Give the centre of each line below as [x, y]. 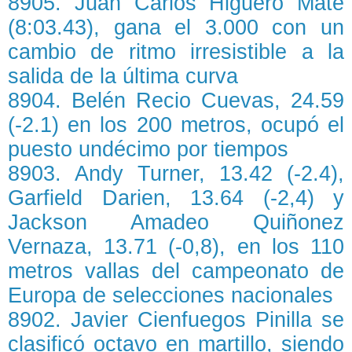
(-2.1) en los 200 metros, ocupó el [176, 125]
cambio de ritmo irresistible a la [176, 52]
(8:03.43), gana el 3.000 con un [176, 28]
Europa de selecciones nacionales [170, 296]
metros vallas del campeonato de [176, 271]
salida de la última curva [123, 77]
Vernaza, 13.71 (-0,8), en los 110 [176, 247]
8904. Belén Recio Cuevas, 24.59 [176, 101]
